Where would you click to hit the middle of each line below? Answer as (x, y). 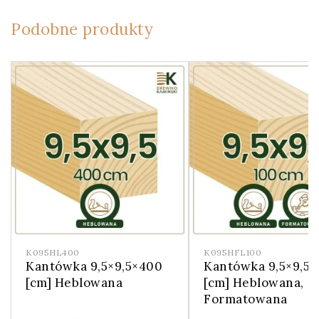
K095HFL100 (232, 252)
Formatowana (246, 299)
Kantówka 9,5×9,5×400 (94, 266)
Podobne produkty (82, 28)
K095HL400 (53, 252)
